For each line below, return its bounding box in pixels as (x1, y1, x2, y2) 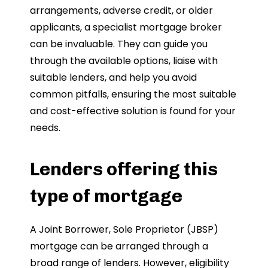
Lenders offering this (30, 157, 218, 180)
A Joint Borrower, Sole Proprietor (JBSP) (30, 222, 218, 236)
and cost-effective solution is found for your (30, 103, 236, 118)
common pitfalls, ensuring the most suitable (30, 87, 236, 101)
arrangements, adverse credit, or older (30, 3, 213, 17)
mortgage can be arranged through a (30, 239, 208, 253)
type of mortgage (30, 184, 182, 207)
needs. (30, 120, 60, 135)
